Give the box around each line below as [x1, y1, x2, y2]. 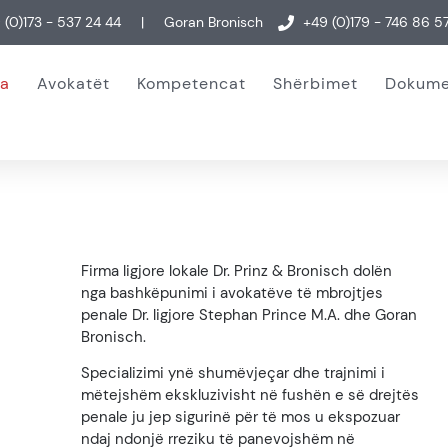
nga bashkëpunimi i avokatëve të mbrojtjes [81, 283, 384, 303]
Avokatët [37, 73, 111, 94]
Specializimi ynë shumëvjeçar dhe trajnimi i [81, 363, 386, 384]
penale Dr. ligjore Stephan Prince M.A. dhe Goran [81, 305, 418, 325]
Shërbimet [273, 73, 359, 94]
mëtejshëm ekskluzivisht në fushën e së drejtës [81, 385, 420, 406]
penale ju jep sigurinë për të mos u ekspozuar [81, 407, 401, 428]
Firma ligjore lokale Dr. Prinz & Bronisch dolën [81, 261, 393, 281]
